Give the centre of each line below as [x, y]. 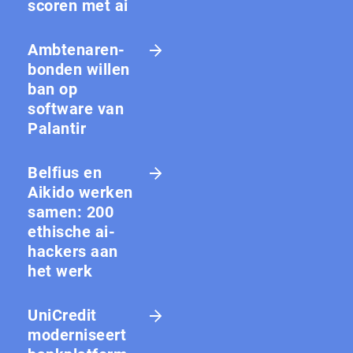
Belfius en [65, 172]
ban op [52, 89]
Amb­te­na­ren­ [76, 49]
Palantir [57, 128]
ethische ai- [71, 231]
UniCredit [62, 315]
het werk [60, 271]
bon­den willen [79, 69]
